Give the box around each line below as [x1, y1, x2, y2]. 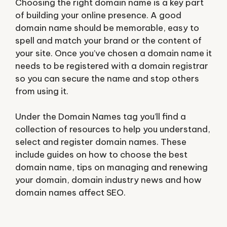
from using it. [15, 85, 68, 97]
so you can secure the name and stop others [15, 72, 199, 84]
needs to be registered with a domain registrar [15, 60, 208, 71]
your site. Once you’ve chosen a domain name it [15, 47, 212, 59]
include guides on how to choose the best [15, 149, 187, 160]
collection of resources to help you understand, [15, 124, 210, 135]
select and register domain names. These [15, 136, 186, 147]
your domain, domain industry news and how [15, 174, 202, 185]
